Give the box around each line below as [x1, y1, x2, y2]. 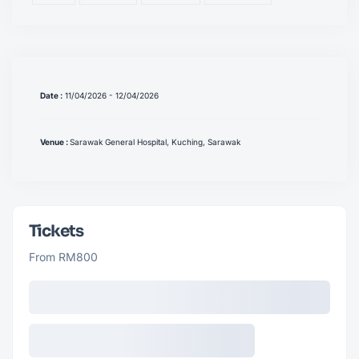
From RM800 [29, 249, 98, 264]
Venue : [40, 136, 70, 147]
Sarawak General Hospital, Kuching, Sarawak [70, 136, 240, 147]
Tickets [29, 220, 83, 241]
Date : [40, 90, 63, 100]
